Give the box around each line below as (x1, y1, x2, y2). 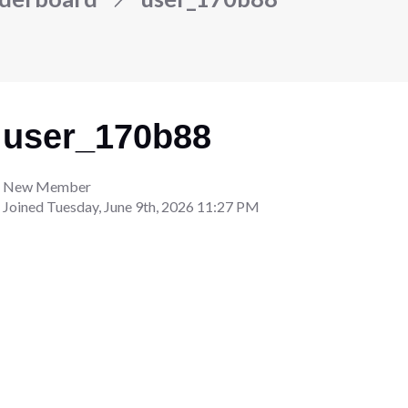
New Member (3, 177, 92, 195)
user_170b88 (3, 117, 212, 156)
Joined (3, 197, 47, 215)
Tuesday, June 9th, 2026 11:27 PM (46, 197, 260, 215)
